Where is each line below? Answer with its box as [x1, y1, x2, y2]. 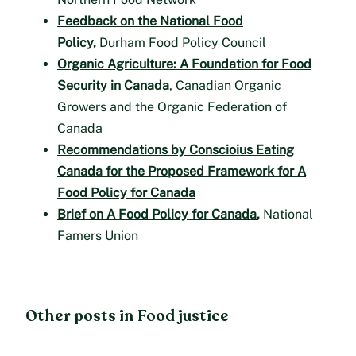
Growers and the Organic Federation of [57, 99, 287, 115]
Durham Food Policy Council [96, 35, 266, 51]
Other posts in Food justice [25, 306, 229, 327]
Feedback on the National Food [57, 14, 243, 29]
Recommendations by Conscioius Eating [57, 142, 294, 158]
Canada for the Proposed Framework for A [57, 164, 306, 180]
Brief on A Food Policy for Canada [57, 207, 257, 222]
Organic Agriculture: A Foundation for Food [57, 56, 311, 72]
